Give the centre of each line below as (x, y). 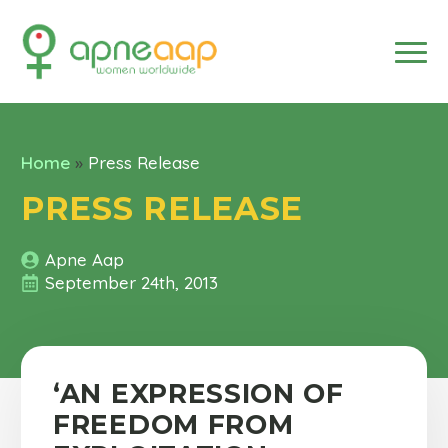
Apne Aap (84, 259)
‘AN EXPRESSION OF (198, 393)
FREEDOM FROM (173, 424)
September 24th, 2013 (131, 282)
